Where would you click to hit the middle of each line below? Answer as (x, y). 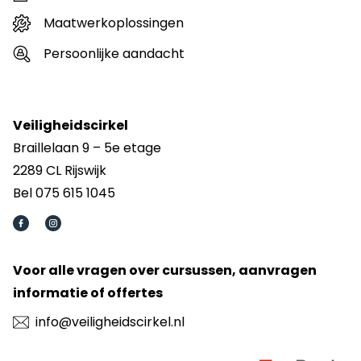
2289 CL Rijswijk (60, 171)
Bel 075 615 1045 (64, 193)
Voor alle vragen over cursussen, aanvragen (165, 271)
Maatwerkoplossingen (114, 23)
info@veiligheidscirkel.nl (110, 322)
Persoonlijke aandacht (114, 54)
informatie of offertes (88, 293)
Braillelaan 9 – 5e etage (87, 148)
